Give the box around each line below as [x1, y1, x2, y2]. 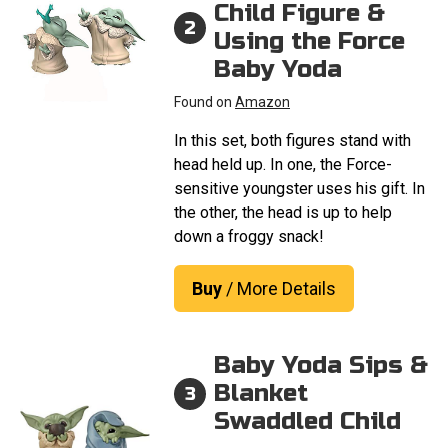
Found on [174, 94, 235, 111]
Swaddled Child [214, 407, 401, 437]
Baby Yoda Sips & [214, 351, 428, 381]
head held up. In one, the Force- [174, 155, 392, 175]
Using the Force [214, 27, 405, 57]
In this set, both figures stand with [174, 131, 411, 151]
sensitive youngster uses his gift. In [174, 179, 425, 199]
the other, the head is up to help [174, 203, 392, 223]
